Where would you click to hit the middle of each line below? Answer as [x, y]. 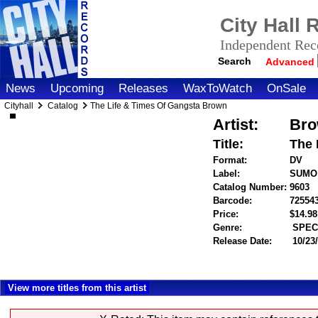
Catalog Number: [250, 187]
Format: [230, 160]
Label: [227, 174]
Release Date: [243, 241]
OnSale [286, 88]
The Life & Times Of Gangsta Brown [159, 106]
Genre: [228, 227]
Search [235, 61]
